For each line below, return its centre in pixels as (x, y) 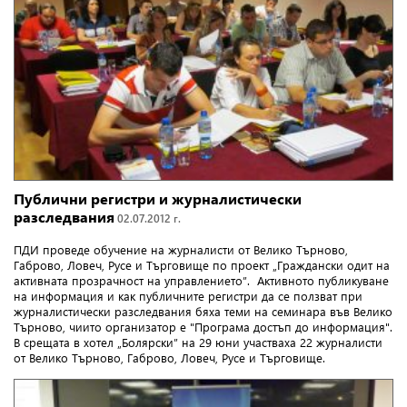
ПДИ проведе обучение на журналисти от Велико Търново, (181, 250)
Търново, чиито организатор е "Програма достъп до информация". (203, 327)
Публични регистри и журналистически (158, 199)
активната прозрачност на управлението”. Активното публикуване (201, 281)
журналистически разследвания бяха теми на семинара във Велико (203, 312)
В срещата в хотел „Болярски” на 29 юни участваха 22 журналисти (198, 342)
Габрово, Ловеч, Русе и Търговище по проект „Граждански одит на (202, 265)
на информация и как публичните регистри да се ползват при (188, 296)
